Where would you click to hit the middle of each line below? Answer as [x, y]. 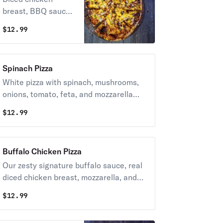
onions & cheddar [33, 35]
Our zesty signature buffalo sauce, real [72, 165]
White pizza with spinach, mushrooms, [70, 82]
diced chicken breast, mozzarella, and [69, 177]
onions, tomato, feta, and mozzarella [67, 94]
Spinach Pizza [27, 68]
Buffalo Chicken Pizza [42, 151]
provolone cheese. [35, 189]
